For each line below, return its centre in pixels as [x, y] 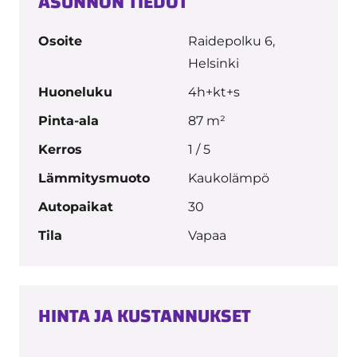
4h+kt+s [214, 92]
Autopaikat [76, 206]
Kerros [60, 149]
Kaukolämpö [229, 178]
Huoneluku [75, 92]
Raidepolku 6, [231, 41]
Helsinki [214, 63]
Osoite [60, 41]
